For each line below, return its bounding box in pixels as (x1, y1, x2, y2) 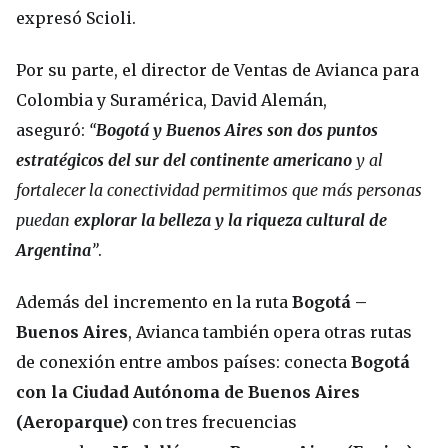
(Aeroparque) (16, 412, 128, 433)
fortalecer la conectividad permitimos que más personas (16, 180, 422, 201)
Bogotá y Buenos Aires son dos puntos (96, 120, 378, 141)
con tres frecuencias (128, 412, 297, 433)
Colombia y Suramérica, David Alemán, (16, 90, 327, 111)
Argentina (16, 240, 91, 261)
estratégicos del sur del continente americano (16, 150, 352, 171)
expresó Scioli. (16, 8, 136, 29)
